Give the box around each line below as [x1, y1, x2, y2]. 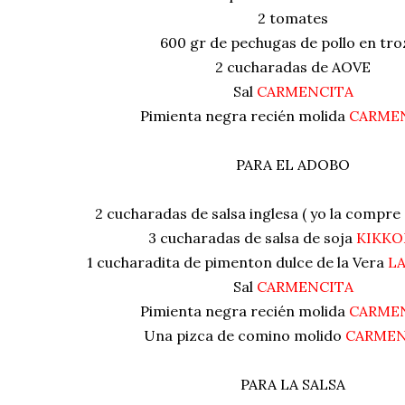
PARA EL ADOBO [236, 155, 350, 174]
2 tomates [258, 9, 328, 28]
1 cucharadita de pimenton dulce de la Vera [87, 253, 388, 272]
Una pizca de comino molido [144, 326, 345, 345]
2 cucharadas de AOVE [215, 58, 371, 77]
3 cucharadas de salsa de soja [148, 229, 356, 248]
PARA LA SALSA [240, 375, 345, 394]
